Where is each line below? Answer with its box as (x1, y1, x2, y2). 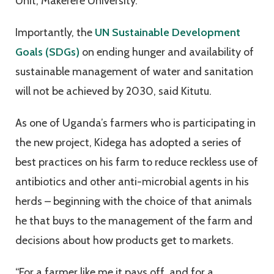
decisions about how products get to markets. (15, 234, 234, 248)
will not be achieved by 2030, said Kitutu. (15, 84, 212, 98)
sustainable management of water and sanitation (15, 65, 253, 79)
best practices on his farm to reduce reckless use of (15, 155, 258, 169)
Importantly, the (15, 26, 95, 40)
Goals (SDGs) (15, 45, 82, 59)
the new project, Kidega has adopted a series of (15, 136, 242, 150)
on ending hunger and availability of (82, 45, 254, 59)
